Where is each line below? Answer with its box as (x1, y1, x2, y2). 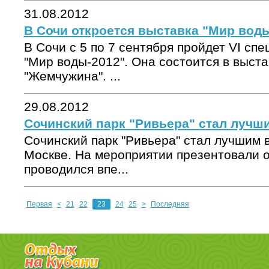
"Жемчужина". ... (23, 69, 121, 83)
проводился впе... (23, 162, 128, 176)
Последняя (150, 200, 189, 208)
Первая (26, 200, 52, 208)
